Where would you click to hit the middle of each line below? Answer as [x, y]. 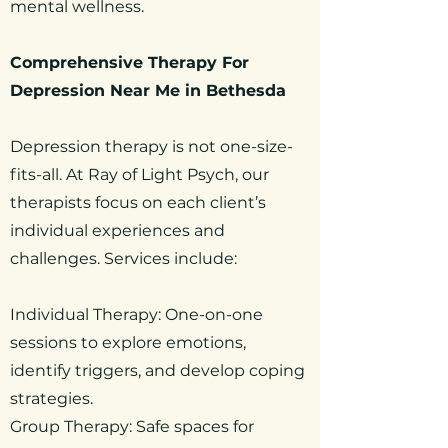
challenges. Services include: [123, 258]
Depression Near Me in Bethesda [148, 90]
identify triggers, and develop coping [157, 370]
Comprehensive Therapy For [129, 62]
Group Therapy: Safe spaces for [132, 426]
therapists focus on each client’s [138, 202]
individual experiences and [117, 230]
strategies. [51, 398]
